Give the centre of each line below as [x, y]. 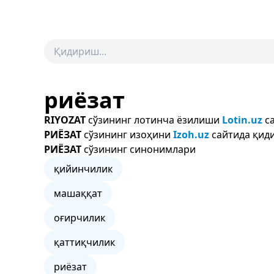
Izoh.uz [191, 135]
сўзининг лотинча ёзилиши [154, 120]
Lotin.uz [242, 120]
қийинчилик [83, 169]
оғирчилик [80, 218]
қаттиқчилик [84, 242]
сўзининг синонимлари [139, 149]
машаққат [78, 193]
